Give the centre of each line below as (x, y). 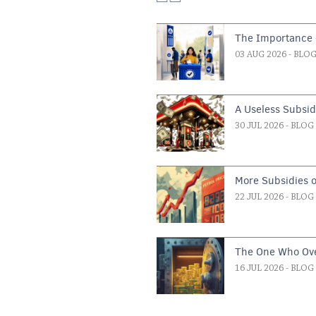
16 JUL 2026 (260, 268)
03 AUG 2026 (261, 55)
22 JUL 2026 (260, 197)
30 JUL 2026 (260, 126)
